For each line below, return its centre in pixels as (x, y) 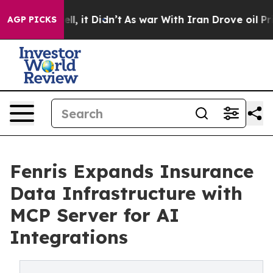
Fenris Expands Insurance (132, 171)
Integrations (69, 237)
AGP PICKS (32, 19)
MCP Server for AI (94, 215)
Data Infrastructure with (126, 193)
